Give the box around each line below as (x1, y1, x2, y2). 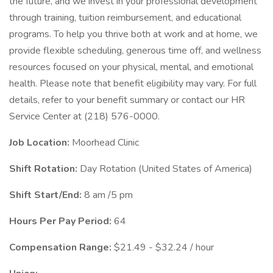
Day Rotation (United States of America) (80, 162, 252, 175)
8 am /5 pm (84, 188, 133, 202)
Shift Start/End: (9, 188, 84, 202)
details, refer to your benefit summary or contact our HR (9, 93, 245, 107)
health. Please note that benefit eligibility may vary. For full (9, 77, 257, 90)
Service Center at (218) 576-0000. (9, 110, 160, 123)
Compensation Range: (9, 241, 114, 254)
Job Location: (9, 136, 72, 149)
